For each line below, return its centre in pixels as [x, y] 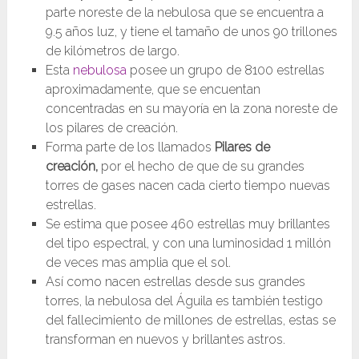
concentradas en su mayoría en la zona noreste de [191, 108]
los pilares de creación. [111, 127]
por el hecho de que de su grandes [202, 166]
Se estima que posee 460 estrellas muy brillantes [188, 224]
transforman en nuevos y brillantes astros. [165, 339]
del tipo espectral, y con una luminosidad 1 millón [188, 243]
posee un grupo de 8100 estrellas [225, 70]
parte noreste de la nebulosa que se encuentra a [184, 12]
